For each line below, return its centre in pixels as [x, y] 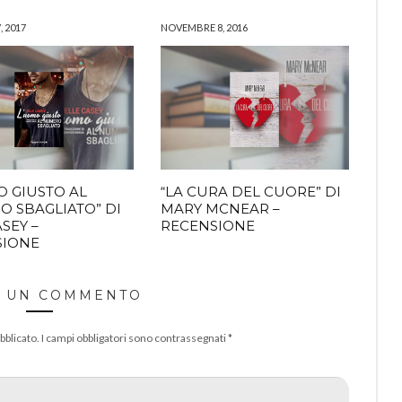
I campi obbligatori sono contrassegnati [134, 338]
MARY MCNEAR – [220, 209]
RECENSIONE [208, 226]
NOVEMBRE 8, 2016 [204, 27]
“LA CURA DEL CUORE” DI [251, 192]
